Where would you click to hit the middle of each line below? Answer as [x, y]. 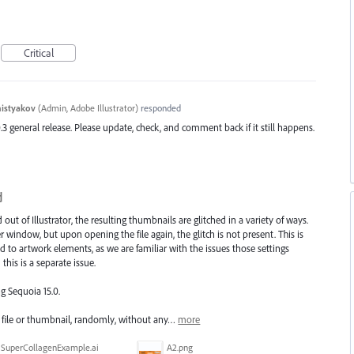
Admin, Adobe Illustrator [88, 108]
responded [159, 108]
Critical [38, 53]
